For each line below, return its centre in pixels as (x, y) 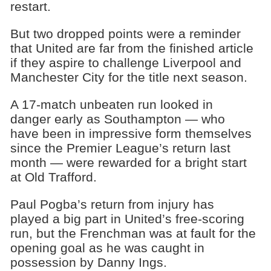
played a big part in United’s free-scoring (127, 218)
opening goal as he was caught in (107, 247)
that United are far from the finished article (132, 48)
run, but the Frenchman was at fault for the (133, 233)
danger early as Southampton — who (117, 119)
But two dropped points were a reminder (125, 34)
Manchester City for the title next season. (129, 77)
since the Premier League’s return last (120, 148)
